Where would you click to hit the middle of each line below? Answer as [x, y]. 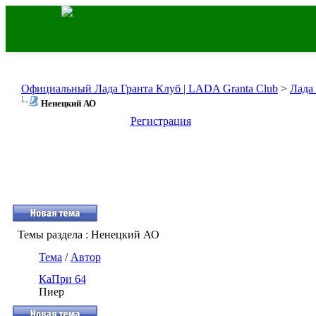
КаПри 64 [62, 279]
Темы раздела [50, 235]
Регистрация [160, 121]
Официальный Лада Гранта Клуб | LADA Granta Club [150, 89]
